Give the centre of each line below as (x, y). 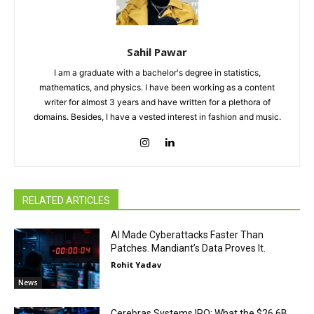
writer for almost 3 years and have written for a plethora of (157, 102)
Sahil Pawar (157, 52)
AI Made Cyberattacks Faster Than (187, 235)
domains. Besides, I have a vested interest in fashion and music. (157, 117)
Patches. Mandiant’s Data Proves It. (189, 248)
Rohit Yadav (136, 265)
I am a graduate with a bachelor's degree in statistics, (157, 73)
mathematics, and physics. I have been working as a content (157, 88)
